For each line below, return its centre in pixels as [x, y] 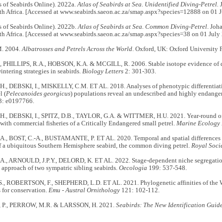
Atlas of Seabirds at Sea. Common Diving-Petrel [142, 27]
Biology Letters [103, 71]
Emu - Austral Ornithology [84, 190]
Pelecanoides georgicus [38, 93]
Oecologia [133, 168]
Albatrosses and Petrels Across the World [77, 49]
